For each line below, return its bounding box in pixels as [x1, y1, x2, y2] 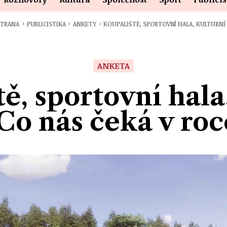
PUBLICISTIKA [26, 20, 67, 28]
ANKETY [73, 20, 98, 28]
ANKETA [97, 60, 130, 72]
